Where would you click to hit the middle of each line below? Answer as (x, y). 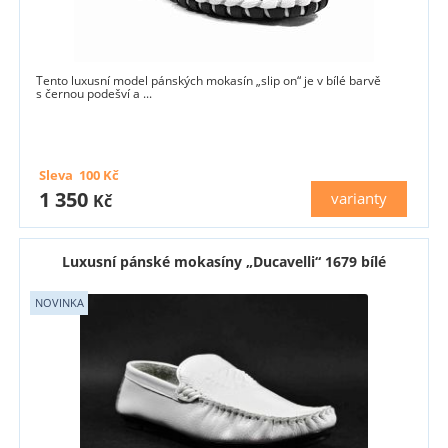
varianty (359, 198)
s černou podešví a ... (94, 93)
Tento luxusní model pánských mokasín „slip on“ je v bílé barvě (209, 80)
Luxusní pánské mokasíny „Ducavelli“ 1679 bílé (223, 261)
